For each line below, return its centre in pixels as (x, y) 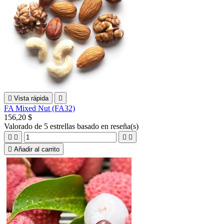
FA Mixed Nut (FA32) (39, 108)
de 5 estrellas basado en (72, 126)
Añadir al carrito (37, 149)
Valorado (19, 126)
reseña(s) (124, 126)
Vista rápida (31, 98)
